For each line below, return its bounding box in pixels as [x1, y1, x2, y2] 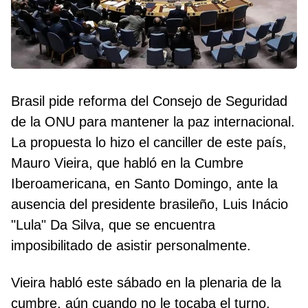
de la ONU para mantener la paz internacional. [11, 114, 295, 130]
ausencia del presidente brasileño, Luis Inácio [11, 197, 288, 212]
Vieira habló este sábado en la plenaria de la [11, 275, 281, 291]
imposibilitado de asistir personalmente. [11, 238, 251, 254]
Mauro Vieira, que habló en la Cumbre [11, 155, 243, 171]
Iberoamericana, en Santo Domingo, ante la [11, 176, 278, 192]
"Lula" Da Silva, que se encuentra [11, 217, 215, 233]
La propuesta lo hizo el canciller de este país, [11, 135, 287, 151]
